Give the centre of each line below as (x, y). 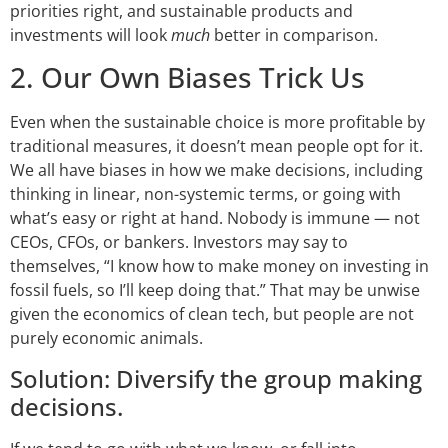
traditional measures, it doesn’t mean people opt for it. (216, 146)
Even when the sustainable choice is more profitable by (217, 122)
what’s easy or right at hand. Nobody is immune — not (215, 218)
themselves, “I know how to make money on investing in (219, 266)
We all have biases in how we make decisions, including (216, 170)
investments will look (90, 34)
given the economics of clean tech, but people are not (212, 314)
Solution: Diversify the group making (216, 378)
